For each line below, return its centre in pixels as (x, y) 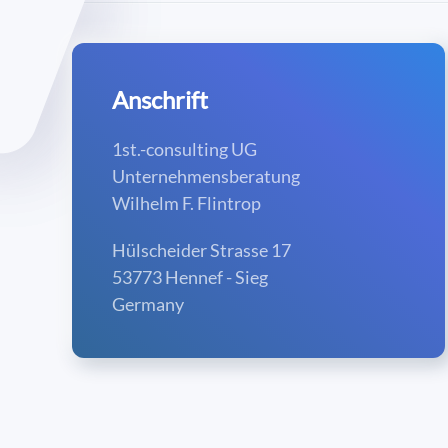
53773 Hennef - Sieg (190, 277)
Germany (148, 304)
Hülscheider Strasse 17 (201, 250)
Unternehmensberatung (206, 176)
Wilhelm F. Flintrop (186, 203)
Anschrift (160, 99)
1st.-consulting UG (184, 149)
